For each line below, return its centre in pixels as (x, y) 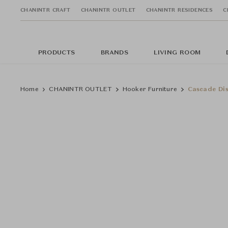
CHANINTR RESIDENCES (179, 10)
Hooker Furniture (150, 90)
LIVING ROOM (177, 53)
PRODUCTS (57, 53)
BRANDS (114, 53)
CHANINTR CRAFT (46, 10)
